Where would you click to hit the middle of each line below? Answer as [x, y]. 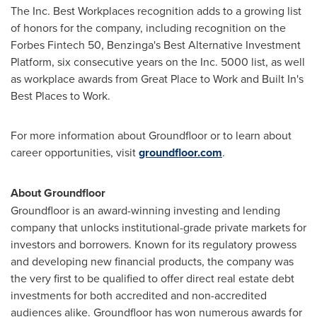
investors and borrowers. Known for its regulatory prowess [154, 244]
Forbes [29, 45]
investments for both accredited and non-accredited [139, 295]
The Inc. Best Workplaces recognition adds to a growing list [156, 11]
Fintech [66, 45]
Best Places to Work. [60, 96]
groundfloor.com [180, 152]
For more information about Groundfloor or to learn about [151, 135]
